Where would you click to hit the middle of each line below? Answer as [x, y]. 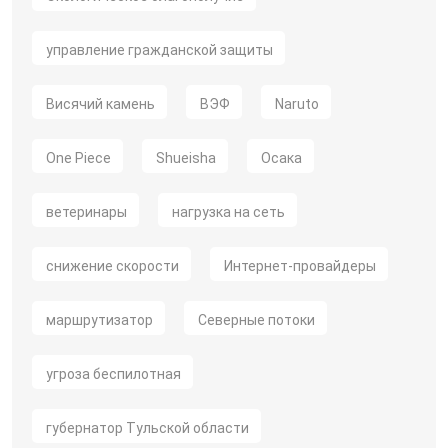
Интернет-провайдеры [300, 266]
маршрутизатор [99, 320]
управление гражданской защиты [159, 50]
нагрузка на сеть [228, 212]
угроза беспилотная [113, 374]
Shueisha [186, 158]
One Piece [78, 158]
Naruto [297, 104]
